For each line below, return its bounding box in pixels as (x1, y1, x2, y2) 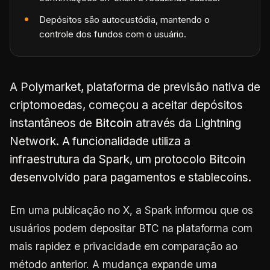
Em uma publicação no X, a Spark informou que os (10, 204, 253, 216)
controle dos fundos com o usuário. (39, 28, 186, 40)
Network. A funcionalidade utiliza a (10, 134, 191, 148)
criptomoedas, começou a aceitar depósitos (10, 98, 243, 112)
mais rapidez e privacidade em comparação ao (10, 240, 237, 253)
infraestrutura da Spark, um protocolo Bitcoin (10, 152, 245, 166)
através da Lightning (132, 116, 241, 130)
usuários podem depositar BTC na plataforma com (10, 222, 253, 234)
